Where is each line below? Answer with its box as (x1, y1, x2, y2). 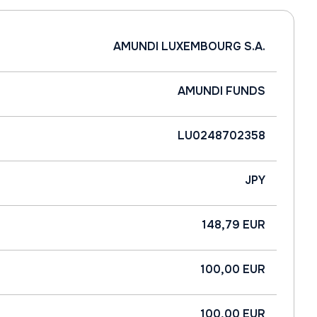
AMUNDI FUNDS (178, 83, 265, 98)
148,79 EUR (202, 217, 265, 232)
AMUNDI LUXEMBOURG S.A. (113, 39, 265, 54)
